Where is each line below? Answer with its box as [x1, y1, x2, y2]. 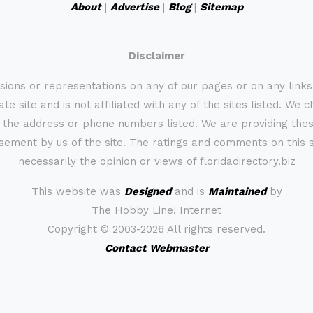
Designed [124, 185, 171, 198]
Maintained [208, 185, 266, 198]
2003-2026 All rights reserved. [112, 223, 265, 235]
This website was [31, 185, 124, 198]
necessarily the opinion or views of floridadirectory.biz [17, 155, 296, 168]
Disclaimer [128, 50, 185, 62]
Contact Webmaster [104, 242, 209, 254]
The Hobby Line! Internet [92, 204, 221, 217]
